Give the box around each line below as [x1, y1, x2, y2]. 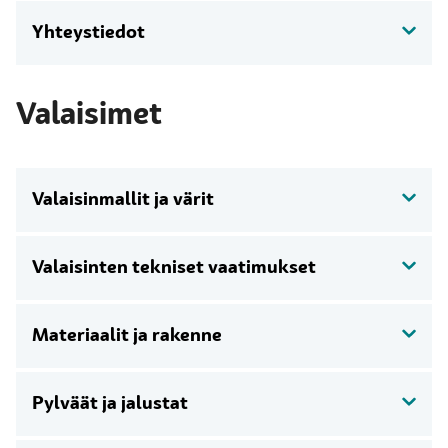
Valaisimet [16, 101, 162, 131]
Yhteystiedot [32, 24, 145, 42]
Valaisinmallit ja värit [32, 191, 214, 209]
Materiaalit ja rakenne [32, 327, 222, 345]
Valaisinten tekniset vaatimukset [32, 259, 316, 277]
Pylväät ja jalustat [32, 395, 188, 413]
